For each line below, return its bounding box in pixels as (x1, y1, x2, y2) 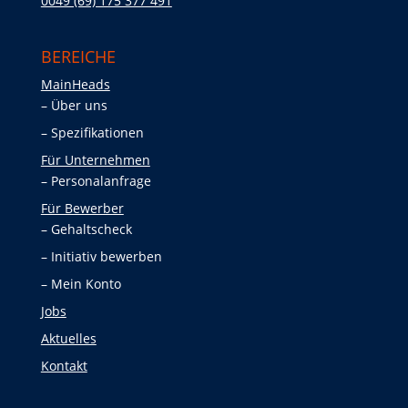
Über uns (50, 97, 107, 115)
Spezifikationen (50, 124, 144, 142)
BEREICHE (40, 46, 116, 68)
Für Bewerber (40, 199, 124, 218)
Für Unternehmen (40, 151, 150, 169)
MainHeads (40, 76, 110, 94)
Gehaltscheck (50, 220, 132, 239)
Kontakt (40, 357, 87, 375)
